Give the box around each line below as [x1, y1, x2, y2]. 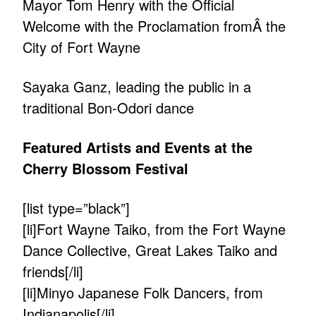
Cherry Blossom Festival [23, 158, 189, 179]
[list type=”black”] [23, 197, 130, 219]
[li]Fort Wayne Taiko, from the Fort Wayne [23, 219, 286, 240]
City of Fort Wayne [23, 37, 141, 58]
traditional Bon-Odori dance [23, 97, 195, 119]
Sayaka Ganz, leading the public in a [23, 76, 252, 97]
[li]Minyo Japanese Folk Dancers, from [23, 282, 264, 303]
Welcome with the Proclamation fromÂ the [23, 16, 286, 37]
